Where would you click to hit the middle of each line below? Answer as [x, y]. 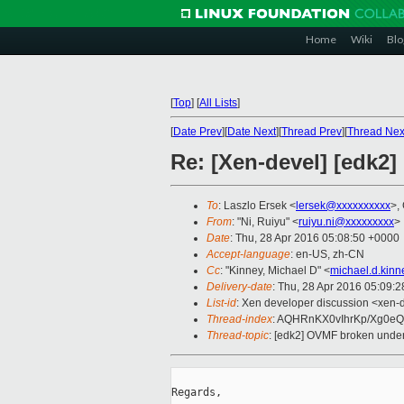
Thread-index [239, 320]
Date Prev [197, 132]
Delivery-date [239, 287]
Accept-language [248, 255]
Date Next [252, 132]
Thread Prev [312, 132]
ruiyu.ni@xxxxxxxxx [346, 222]
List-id [221, 303]
